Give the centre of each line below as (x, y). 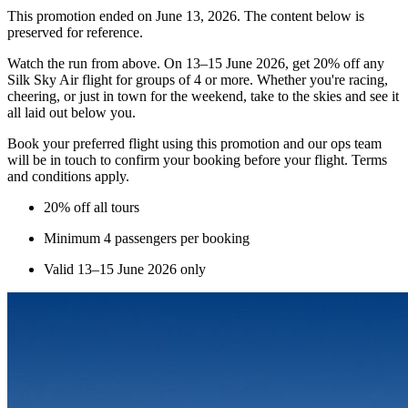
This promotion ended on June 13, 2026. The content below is (186, 15)
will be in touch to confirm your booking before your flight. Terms (197, 159)
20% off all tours (92, 207)
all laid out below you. (71, 112)
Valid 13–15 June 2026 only (125, 269)
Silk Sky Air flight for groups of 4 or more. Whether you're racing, (198, 79)
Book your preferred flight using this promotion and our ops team (194, 143)
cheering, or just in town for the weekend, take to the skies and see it (203, 96)
